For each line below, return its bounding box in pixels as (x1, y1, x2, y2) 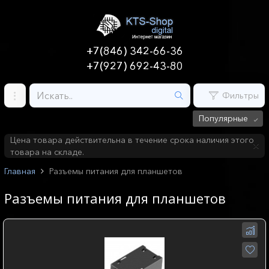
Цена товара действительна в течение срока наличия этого (10, 134, 254, 146)
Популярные (199, 113, 248, 124)
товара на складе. (10, 147, 84, 158)
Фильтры (222, 90, 259, 101)
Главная (4, 166, 35, 177)
